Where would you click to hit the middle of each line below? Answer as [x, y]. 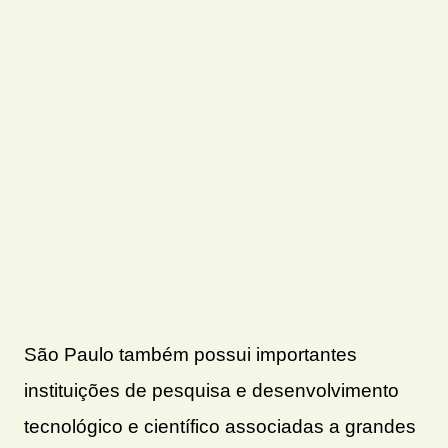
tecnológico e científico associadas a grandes [220, 427]
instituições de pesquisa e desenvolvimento [211, 391]
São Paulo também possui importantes [190, 355]
